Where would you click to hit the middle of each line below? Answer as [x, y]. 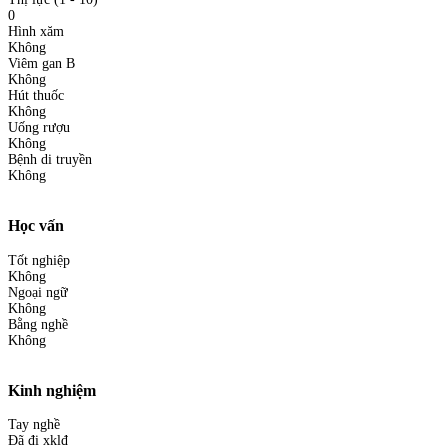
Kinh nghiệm [52, 390]
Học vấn [36, 226]
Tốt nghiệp [39, 260]
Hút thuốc [36, 95]
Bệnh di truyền [50, 159]
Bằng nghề [38, 324]
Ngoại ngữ [38, 292]
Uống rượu [39, 127]
